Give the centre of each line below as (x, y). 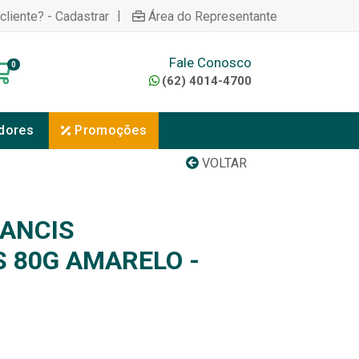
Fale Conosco (210, 62)
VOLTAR (223, 163)
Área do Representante (213, 16)
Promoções (111, 130)
